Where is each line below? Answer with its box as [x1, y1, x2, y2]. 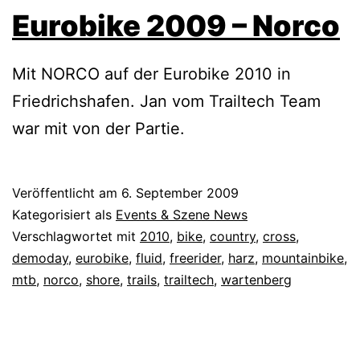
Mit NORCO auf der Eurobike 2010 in [12, 64, 291, 84]
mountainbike [262, 250, 344, 267]
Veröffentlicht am [12, 185, 121, 202]
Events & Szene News [116, 207, 247, 223]
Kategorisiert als [12, 207, 116, 223]
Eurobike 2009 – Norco [12, 8, 340, 44]
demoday [12, 250, 68, 267]
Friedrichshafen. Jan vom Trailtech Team [12, 92, 321, 112]
